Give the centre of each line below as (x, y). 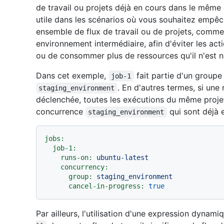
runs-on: (76, 158)
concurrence (61, 112)
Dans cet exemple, (72, 76)
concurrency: (84, 167)
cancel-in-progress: (106, 186)
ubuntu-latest (122, 158)
